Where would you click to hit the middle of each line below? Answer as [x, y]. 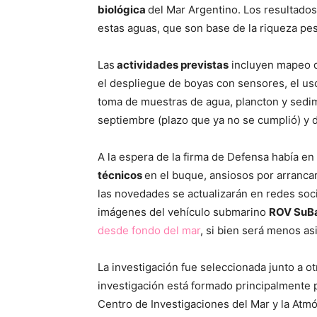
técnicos [121, 175]
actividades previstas [172, 65]
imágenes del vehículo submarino [183, 212]
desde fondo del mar [149, 230]
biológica [123, 10]
